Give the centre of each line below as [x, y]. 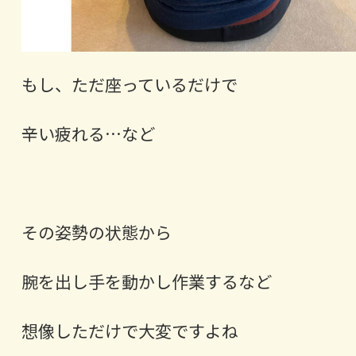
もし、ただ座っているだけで [129, 85]
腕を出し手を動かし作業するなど [146, 282]
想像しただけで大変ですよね [130, 331]
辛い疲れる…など [88, 134]
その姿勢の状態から [96, 232]
